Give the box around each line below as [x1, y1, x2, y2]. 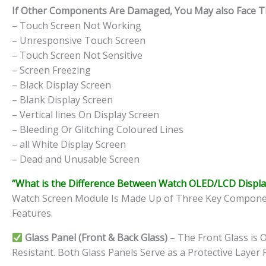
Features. [12, 207, 53, 220]
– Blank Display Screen [12, 93, 113, 107]
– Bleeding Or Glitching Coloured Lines [12, 123, 183, 137]
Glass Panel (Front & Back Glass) [25, 231, 168, 245]
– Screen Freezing [12, 64, 91, 77]
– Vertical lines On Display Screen [12, 108, 159, 122]
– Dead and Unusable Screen [12, 153, 140, 166]
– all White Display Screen [12, 138, 126, 151]
